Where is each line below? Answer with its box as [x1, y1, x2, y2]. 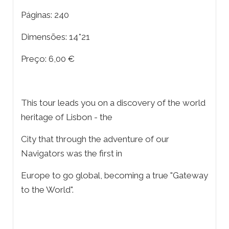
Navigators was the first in [21, 148, 122, 159]
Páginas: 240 [21, 10, 69, 20]
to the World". [21, 185, 74, 195]
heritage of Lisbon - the [21, 112, 112, 123]
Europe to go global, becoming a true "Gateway [21, 170, 208, 181]
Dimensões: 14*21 [21, 32, 90, 42]
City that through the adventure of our [21, 134, 169, 145]
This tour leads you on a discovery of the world [21, 98, 205, 108]
